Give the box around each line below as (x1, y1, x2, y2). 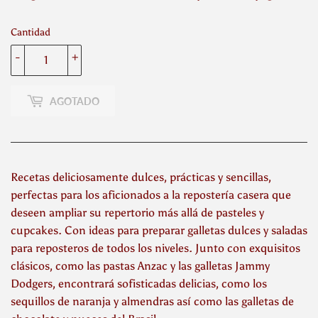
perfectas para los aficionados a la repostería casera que (11, 188, 291, 202)
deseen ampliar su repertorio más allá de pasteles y (11, 206, 264, 220)
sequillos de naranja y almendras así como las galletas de (11, 295, 294, 309)
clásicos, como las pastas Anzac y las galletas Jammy (11, 259, 270, 273)
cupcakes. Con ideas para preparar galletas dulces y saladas (11, 224, 307, 238)
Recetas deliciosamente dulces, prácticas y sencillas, (11, 170, 271, 185)
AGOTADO (50, 94, 99, 107)
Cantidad (11, 26, 50, 39)
